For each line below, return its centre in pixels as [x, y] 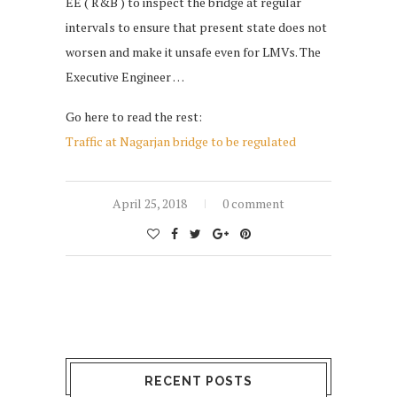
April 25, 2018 [150, 204]
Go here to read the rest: [134, 117]
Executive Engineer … [125, 77]
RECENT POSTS [198, 381]
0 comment [253, 204]
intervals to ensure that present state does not [196, 27]
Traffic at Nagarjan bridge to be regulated [181, 142]
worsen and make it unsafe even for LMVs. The [193, 52]
